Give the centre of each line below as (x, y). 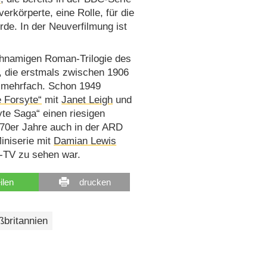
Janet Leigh (87, 100)
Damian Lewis (85, 141)
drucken (95, 182)
